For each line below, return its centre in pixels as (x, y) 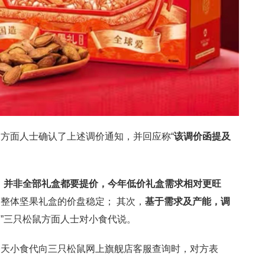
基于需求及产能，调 (188, 201)
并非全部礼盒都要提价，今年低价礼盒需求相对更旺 (112, 184)
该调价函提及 (202, 136)
